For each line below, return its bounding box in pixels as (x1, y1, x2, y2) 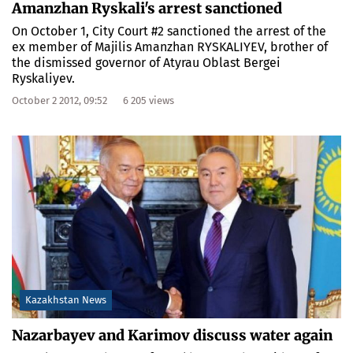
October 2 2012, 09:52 (12, 94, 107, 106)
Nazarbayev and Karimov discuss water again (12, 325, 333, 344)
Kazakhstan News (25, 293, 106, 306)
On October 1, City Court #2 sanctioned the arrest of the (12, 23, 326, 39)
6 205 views (123, 94, 174, 106)
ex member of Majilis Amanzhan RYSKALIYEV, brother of (12, 39, 328, 54)
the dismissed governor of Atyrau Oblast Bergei (12, 54, 281, 70)
